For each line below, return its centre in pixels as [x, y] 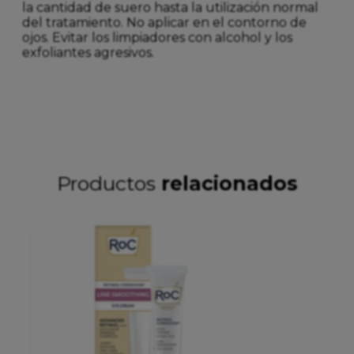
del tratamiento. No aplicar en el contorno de [164, 22]
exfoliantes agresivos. [88, 52]
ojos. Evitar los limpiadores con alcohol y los [157, 37]
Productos [109, 183]
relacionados [229, 183]
